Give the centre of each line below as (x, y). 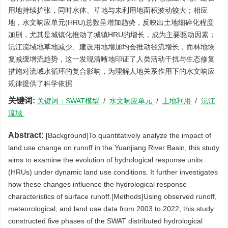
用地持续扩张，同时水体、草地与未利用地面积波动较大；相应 (108, 10)
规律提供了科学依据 (40, 83)
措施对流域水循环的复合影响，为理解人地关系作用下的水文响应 (111, 71)
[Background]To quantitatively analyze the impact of (127, 135)
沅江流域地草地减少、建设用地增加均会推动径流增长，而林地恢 (111, 47)
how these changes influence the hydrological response (97, 184)
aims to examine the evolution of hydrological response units (105, 160)
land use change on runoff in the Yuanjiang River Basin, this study (114, 148)
